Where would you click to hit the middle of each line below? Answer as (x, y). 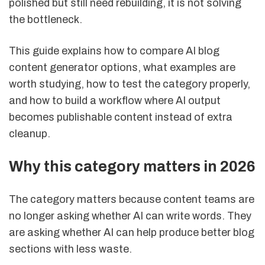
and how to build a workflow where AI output (115, 101)
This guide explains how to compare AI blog (114, 51)
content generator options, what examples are (122, 68)
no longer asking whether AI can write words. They (130, 216)
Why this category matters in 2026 (132, 166)
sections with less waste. (70, 249)
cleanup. (30, 134)
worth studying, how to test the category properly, (130, 84)
